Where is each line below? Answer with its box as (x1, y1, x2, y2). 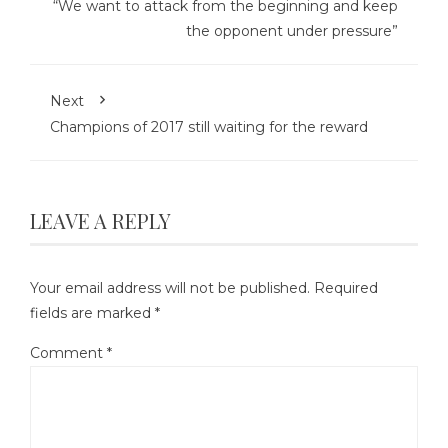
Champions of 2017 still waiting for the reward (50, 118, 368, 137)
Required (314, 279, 378, 298)
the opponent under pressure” (186, 22, 398, 41)
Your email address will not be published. (30, 279, 310, 298)
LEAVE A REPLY (30, 207, 171, 235)
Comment (30, 344, 107, 363)
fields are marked (30, 304, 155, 323)
